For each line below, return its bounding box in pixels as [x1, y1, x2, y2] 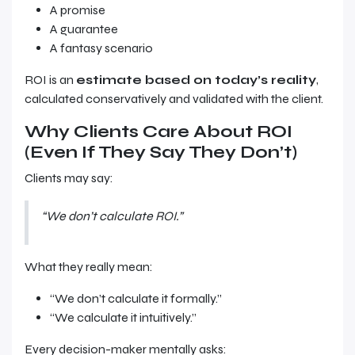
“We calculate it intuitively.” [50, 310, 197, 325]
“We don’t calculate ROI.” [41, 208, 183, 223]
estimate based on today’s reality [76, 72, 316, 87]
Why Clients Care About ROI [25, 121, 292, 142]
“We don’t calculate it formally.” [50, 291, 222, 306]
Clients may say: [25, 170, 113, 185]
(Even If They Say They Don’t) [25, 142, 297, 162]
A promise [50, 2, 105, 17]
